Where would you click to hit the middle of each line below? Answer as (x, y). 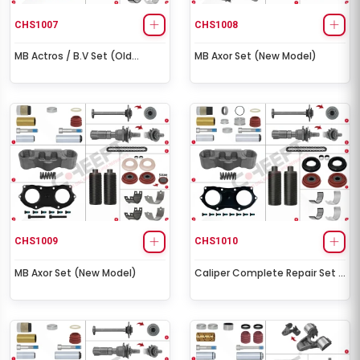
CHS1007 (36, 25)
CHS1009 (36, 241)
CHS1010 (216, 241)
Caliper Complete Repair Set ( (269, 272)
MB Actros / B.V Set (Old (73, 56)
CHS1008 (216, 25)
